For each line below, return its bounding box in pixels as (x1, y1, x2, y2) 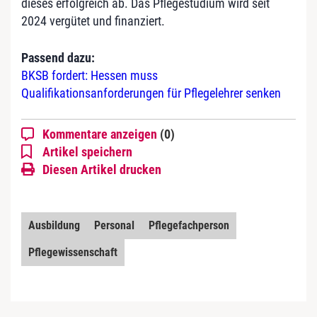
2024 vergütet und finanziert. (21, 13, 165, 28)
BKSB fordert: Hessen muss (21, 67, 158, 83)
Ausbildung (28, 218, 80, 232)
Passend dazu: (21, 50, 95, 65)
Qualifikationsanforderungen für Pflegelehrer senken (21, 85, 281, 100)
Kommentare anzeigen (42, 126, 160, 142)
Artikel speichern (42, 144, 132, 159)
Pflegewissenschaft (28, 245, 117, 259)
